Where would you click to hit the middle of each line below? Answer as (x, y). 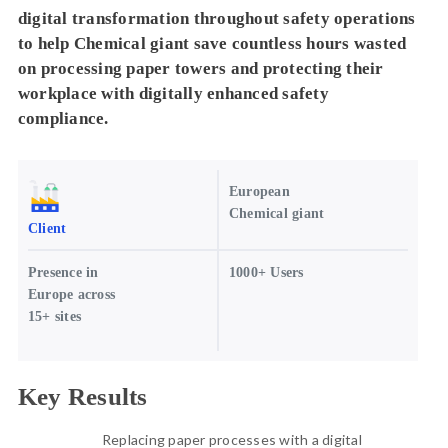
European (259, 192)
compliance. (63, 119)
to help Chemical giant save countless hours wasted (212, 44)
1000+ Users (266, 272)
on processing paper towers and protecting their (200, 69)
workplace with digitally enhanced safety (173, 94)
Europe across (71, 294)
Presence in (63, 272)
